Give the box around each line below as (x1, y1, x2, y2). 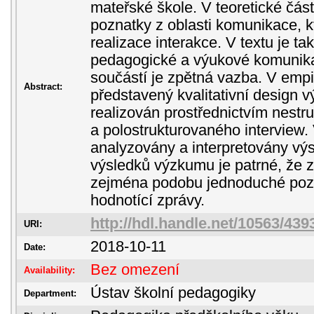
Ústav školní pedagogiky (90, 285, 256, 301)
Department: (24, 288, 76, 299)
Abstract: (24, 81, 62, 92)
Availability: (24, 265, 75, 275)
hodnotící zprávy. (90, 192, 205, 209)
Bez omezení (90, 261, 179, 278)
